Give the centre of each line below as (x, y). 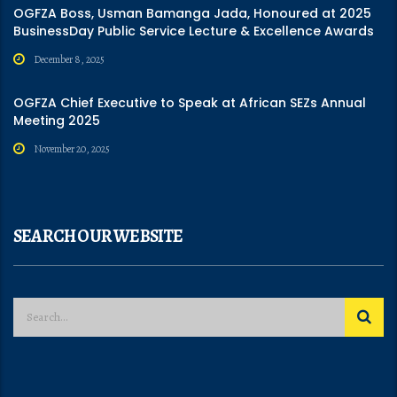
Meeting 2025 (57, 120)
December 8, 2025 (69, 59)
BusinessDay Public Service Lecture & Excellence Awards (194, 31)
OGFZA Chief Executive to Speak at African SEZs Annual (190, 102)
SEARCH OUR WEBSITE (98, 236)
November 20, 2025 (72, 148)
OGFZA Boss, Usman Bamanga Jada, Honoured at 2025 (192, 13)
